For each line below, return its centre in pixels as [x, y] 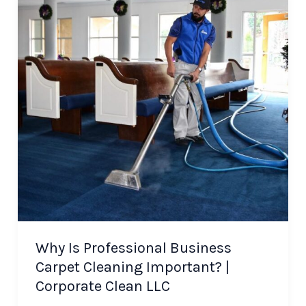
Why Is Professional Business [133, 248]
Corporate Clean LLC [102, 287]
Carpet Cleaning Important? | [132, 267]
